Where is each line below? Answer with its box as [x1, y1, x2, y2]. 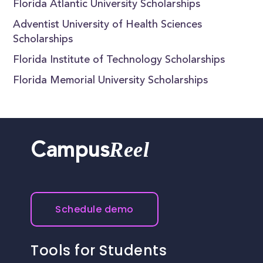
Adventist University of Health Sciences [13, 20, 203, 31]
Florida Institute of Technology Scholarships [13, 55, 225, 66]
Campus [31, 141, 110, 163]
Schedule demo [55, 203, 134, 217]
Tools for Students [31, 241, 167, 261]
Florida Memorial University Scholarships [13, 76, 208, 86]
